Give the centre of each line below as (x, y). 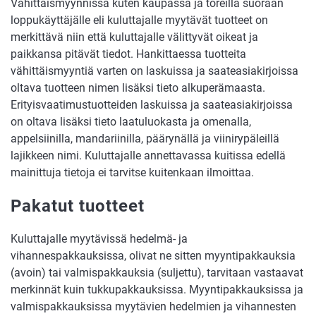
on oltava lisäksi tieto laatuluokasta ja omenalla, (131, 122)
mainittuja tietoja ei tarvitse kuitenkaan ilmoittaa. (132, 173)
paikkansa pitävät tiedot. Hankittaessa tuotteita (128, 54)
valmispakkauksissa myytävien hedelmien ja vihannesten (153, 306)
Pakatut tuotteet (78, 206)
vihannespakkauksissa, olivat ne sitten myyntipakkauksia (153, 255)
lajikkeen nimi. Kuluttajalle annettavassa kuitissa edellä (148, 156)
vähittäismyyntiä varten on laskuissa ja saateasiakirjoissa (154, 71)
